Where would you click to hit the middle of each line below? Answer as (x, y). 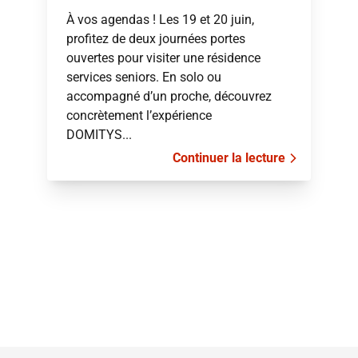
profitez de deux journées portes (155, 39)
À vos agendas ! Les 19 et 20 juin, (160, 20)
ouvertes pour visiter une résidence (163, 58)
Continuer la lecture (229, 158)
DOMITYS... (99, 135)
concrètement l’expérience (139, 115)
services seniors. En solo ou (143, 77)
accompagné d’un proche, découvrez (169, 96)
